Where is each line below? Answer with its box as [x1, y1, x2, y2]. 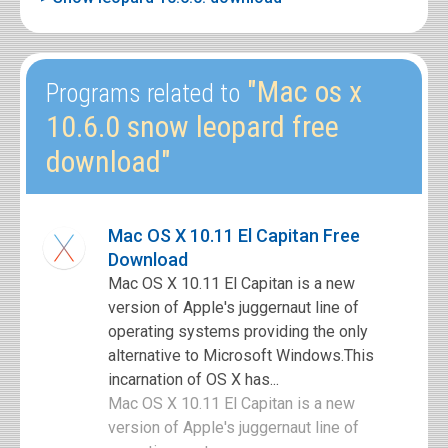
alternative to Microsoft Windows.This [108, 346, 374, 365]
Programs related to [46, 79, 240, 108]
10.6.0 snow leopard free [46, 109, 339, 144]
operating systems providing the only [108, 322, 368, 341]
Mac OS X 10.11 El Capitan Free [108, 225, 360, 246]
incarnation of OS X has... [108, 370, 279, 389]
